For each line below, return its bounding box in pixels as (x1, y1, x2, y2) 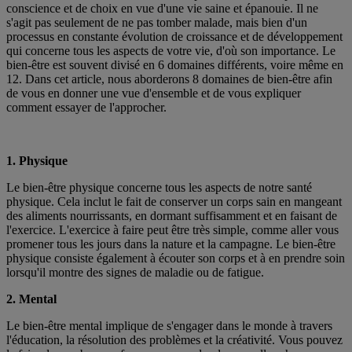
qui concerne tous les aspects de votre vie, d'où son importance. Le (6, 44, 335, 58)
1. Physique (6, 154, 68, 168)
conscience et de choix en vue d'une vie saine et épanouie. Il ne (6, 2, 318, 16)
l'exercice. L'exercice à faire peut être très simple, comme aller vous (6, 223, 339, 237)
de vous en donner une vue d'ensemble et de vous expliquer (6, 86, 301, 101)
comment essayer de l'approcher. (6, 101, 167, 115)
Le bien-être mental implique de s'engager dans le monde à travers (6, 319, 332, 333)
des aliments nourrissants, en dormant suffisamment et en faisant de (6, 209, 337, 223)
